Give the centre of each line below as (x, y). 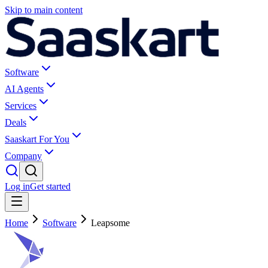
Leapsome (110, 223)
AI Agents (24, 89)
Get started (50, 186)
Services (21, 106)
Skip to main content (44, 10)
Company (23, 156)
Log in (17, 186)
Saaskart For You (37, 139)
